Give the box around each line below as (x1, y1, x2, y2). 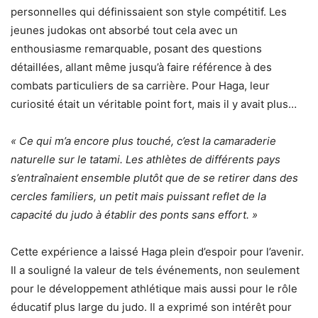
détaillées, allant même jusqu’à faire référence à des (11, 60, 272, 75)
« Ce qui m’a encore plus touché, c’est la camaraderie (11, 134, 276, 148)
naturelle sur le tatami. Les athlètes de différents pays (11, 153, 280, 167)
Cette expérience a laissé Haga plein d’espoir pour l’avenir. (11, 245, 304, 259)
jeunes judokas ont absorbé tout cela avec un (11, 23, 238, 38)
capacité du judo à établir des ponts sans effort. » (11, 208, 258, 222)
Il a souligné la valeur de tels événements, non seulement (11, 263, 300, 278)
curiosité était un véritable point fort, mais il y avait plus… (11, 97, 297, 111)
